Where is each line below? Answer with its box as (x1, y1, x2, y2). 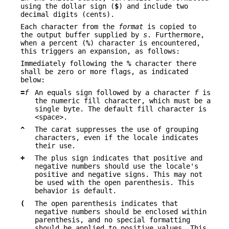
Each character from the (20, 22, 119, 31)
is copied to (143, 22, 196, 31)
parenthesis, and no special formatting (35, 215, 190, 224)
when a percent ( (20, 38, 86, 47)
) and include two (119, 2, 188, 10)
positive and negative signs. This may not (35, 170, 202, 179)
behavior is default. (35, 187, 117, 195)
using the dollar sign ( (20, 2, 114, 10)
